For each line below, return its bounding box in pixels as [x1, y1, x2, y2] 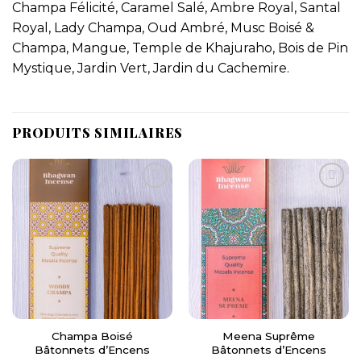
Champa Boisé [52, 329, 133, 342]
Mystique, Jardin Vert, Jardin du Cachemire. [12, 60, 289, 77]
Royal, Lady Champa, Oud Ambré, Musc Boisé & [12, 20, 314, 36]
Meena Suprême [222, 329, 315, 342]
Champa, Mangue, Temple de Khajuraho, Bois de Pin [12, 40, 348, 56]
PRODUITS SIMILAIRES [12, 123, 184, 141]
